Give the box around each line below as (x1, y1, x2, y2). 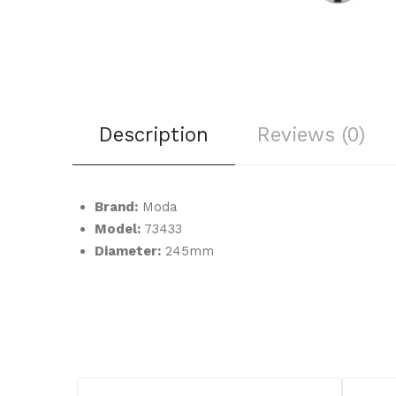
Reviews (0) (257, 123, 365, 147)
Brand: (95, 199, 138, 216)
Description (99, 123, 209, 147)
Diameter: (95, 243, 161, 260)
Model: (95, 221, 141, 238)
